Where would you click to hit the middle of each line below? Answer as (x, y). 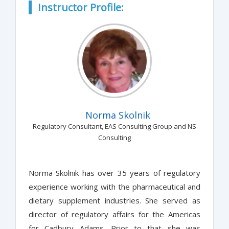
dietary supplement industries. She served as (114, 201)
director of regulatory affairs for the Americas (114, 214)
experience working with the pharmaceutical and (114, 187)
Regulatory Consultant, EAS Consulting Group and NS (114, 127)
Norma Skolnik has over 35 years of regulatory (114, 173)
